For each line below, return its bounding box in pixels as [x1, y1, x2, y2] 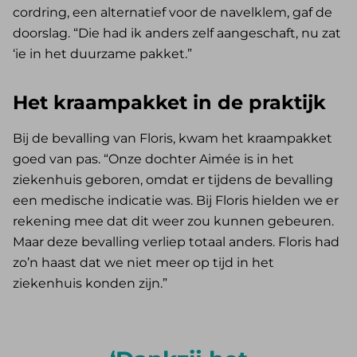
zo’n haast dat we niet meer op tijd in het [13, 255, 274, 271]
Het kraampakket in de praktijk [13, 91, 326, 115]
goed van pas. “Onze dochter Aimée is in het [13, 151, 294, 167]
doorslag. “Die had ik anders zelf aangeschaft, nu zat [13, 25, 341, 41]
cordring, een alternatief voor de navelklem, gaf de [13, 5, 332, 21]
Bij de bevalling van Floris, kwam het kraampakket [13, 131, 332, 147]
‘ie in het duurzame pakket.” [13, 46, 192, 62]
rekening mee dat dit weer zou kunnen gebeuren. [13, 214, 334, 229]
